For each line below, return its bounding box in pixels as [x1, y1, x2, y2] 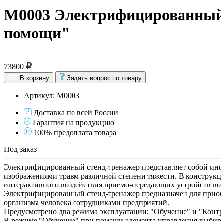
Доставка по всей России [34, 108, 118, 117]
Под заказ [4, 145, 37, 153]
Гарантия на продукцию [33, 118, 114, 127]
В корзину [20, 74, 49, 82]
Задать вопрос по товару [67, 74, 142, 82]
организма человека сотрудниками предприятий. [4, 198, 169, 207]
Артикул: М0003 [24, 91, 79, 100]
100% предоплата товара [34, 128, 116, 137]
